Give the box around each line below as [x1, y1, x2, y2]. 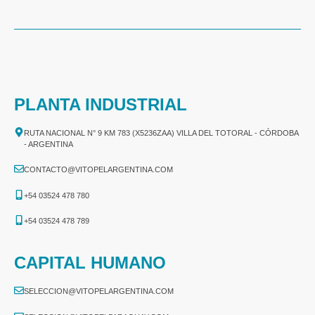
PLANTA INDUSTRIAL [14, 94, 187, 114]
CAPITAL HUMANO [14, 253, 166, 273]
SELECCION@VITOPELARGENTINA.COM [24, 287, 174, 296]
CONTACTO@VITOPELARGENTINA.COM [24, 165, 173, 174]
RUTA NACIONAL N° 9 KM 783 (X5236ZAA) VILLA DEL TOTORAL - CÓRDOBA [24, 128, 298, 137]
